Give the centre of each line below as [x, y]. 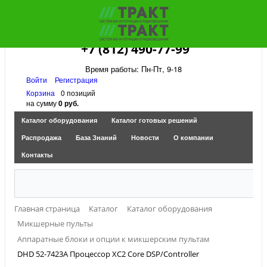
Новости [145, 137]
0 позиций [78, 93]
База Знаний [96, 137]
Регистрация [76, 80]
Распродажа [41, 137]
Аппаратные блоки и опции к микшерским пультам [114, 239]
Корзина [41, 93]
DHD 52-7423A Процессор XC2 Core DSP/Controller [108, 254]
